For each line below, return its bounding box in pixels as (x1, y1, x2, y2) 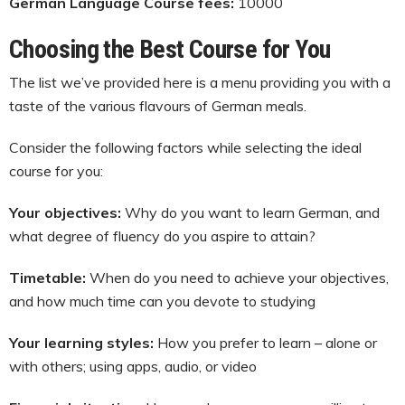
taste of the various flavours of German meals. (9, 96, 306, 115)
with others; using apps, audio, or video (9, 356, 257, 375)
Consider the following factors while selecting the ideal (9, 137, 362, 156)
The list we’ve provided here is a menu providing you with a (9, 72, 391, 91)
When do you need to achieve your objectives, (89, 268, 389, 287)
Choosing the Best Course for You (9, 33, 331, 64)
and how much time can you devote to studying (9, 291, 316, 310)
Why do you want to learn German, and (121, 202, 380, 221)
